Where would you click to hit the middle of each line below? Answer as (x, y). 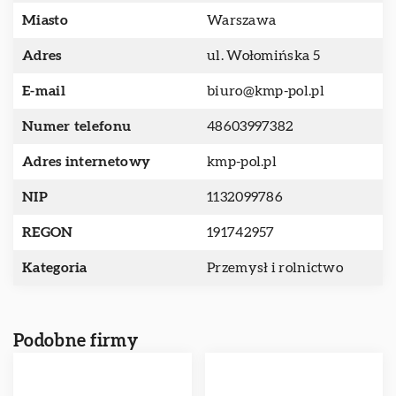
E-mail (44, 91)
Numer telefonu (77, 126)
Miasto (45, 20)
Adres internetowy (87, 162)
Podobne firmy (76, 341)
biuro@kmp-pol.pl (266, 91)
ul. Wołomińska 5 (263, 56)
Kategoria (55, 268)
